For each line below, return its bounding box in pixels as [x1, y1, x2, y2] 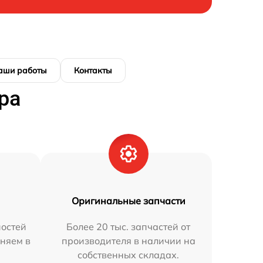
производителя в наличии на [61, 234, 195, 247]
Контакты [74, 65, 112, 76]
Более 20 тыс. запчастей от [66, 220, 191, 232]
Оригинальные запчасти [71, 194, 186, 207]
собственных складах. [77, 248, 180, 261]
